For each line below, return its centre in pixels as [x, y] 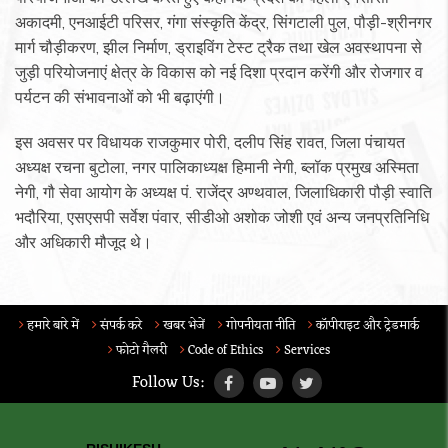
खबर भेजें [182, 326]
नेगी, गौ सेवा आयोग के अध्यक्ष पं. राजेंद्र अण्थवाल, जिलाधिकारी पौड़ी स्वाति [223, 192]
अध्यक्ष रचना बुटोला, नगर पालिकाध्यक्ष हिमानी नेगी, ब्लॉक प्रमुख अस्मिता [217, 167]
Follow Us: [168, 382]
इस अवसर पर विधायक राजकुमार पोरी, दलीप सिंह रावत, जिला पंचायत [210, 142]
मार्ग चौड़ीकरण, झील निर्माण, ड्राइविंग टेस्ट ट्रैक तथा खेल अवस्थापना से [218, 47]
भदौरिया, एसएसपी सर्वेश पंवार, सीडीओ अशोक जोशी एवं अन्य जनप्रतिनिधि [222, 217]
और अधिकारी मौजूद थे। [83, 242]
